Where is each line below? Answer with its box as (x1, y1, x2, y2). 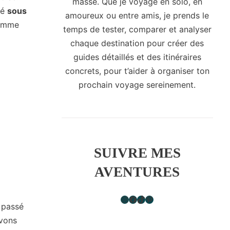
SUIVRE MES (93, 145, 181, 161)
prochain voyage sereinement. (79, 80, 196, 90)
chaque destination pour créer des (70, 38, 204, 49)
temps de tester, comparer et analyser (63, 24, 212, 35)
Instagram (120, 194, 128, 204)
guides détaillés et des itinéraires (73, 52, 201, 63)
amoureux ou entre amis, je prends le (65, 10, 209, 21)
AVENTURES (94, 164, 180, 180)
